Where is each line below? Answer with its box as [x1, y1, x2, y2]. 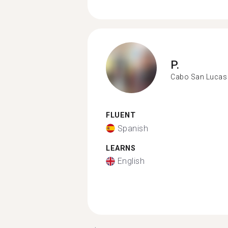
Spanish [117, 123, 148, 133]
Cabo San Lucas [170, 72, 227, 81]
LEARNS [106, 144, 135, 153]
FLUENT [106, 111, 135, 120]
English [117, 156, 145, 166]
